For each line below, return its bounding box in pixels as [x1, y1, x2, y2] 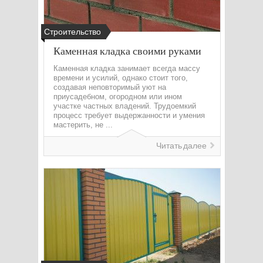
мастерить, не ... [53, 120, 113, 129]
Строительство [44, 27, 101, 37]
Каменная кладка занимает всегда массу [53, 64, 200, 73]
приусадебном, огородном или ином [53, 92, 182, 101]
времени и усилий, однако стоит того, [53, 73, 188, 82]
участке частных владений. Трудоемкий [53, 102, 196, 110]
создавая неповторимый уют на [53, 83, 166, 92]
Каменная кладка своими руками [53, 44, 201, 57]
